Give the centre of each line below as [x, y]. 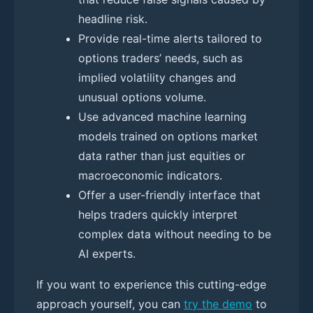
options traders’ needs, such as [160, 58]
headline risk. [113, 19]
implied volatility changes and [157, 77]
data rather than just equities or [162, 155]
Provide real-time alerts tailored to [170, 38]
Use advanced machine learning [162, 116]
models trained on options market [168, 136]
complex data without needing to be [175, 234]
